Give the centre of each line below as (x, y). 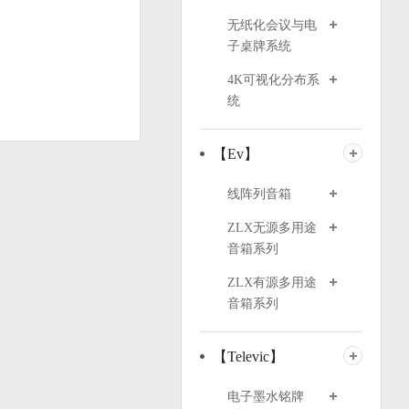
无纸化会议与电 (272, 25)
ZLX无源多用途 (272, 228)
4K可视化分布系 (273, 80)
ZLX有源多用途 (272, 283)
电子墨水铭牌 (265, 397)
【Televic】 (248, 357)
